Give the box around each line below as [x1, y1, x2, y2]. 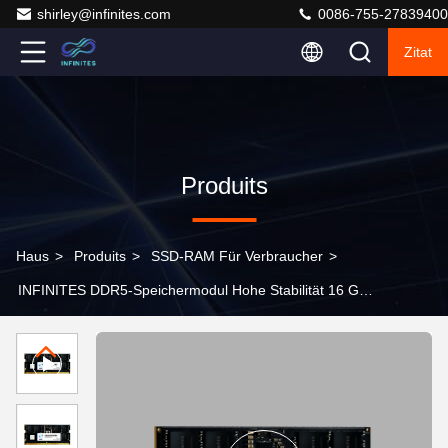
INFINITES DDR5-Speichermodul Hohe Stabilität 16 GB [18, 282, 368, 298]
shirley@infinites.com [37, 6, 171, 22]
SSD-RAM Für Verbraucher [151, 248, 323, 264]
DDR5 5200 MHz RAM [16, 316, 158, 332]
